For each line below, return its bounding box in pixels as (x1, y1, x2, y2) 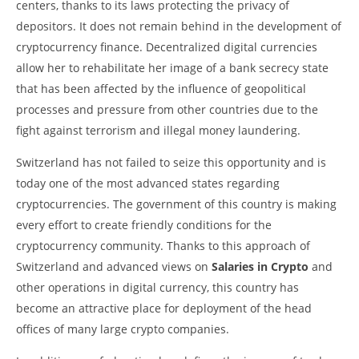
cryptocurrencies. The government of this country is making (16, 196, 337, 212)
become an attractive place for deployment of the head (16, 300, 312, 316)
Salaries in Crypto (212, 258, 309, 274)
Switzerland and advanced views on (16, 258, 212, 274)
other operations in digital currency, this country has (16, 279, 299, 295)
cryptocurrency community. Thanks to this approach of (16, 237, 310, 253)
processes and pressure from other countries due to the (16, 101, 318, 117)
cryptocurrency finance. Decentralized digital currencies (16, 38, 317, 54)
